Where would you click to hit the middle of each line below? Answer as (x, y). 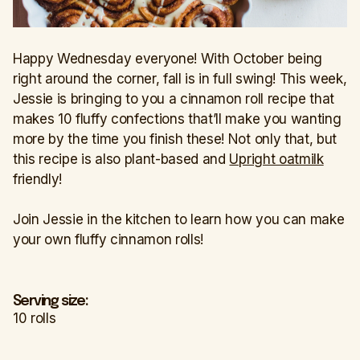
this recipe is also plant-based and (121, 159)
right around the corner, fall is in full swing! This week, (180, 78)
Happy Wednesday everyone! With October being (168, 58)
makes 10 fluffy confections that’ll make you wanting (177, 119)
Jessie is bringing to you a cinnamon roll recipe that (174, 98)
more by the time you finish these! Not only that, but (175, 139)
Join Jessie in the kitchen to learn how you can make (179, 219)
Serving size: (51, 301)
